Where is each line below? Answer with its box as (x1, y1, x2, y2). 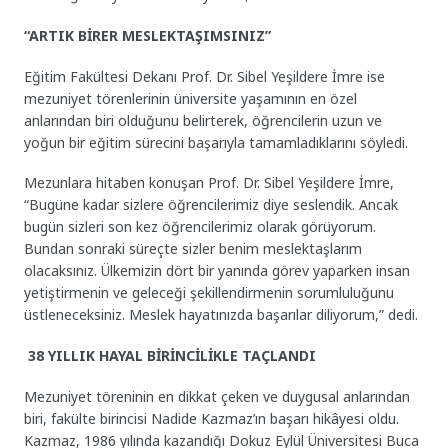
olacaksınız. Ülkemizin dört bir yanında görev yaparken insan (24, 261, 411, 281)
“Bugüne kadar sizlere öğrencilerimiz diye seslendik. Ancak (24, 195, 399, 215)
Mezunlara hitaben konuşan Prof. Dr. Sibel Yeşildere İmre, (24, 173, 395, 193)
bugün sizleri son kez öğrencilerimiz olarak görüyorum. (24, 217, 377, 237)
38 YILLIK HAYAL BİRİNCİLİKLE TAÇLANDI (28, 346, 317, 366)
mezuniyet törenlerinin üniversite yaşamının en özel (24, 88, 358, 108)
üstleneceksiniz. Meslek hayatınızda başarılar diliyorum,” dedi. (24, 305, 419, 325)
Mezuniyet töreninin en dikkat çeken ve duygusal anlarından (24, 386, 411, 406)
